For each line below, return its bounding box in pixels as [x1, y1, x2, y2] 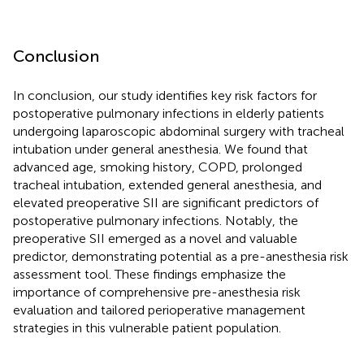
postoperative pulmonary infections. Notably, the [13, 212, 298, 228]
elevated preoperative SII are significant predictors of [13, 194, 318, 210]
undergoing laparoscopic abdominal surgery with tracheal [13, 123, 344, 139]
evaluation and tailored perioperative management [13, 301, 305, 318]
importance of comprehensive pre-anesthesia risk [13, 284, 301, 300]
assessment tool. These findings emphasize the [13, 266, 286, 282]
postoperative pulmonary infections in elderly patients [13, 105, 324, 121]
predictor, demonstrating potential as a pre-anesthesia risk [13, 248, 349, 264]
